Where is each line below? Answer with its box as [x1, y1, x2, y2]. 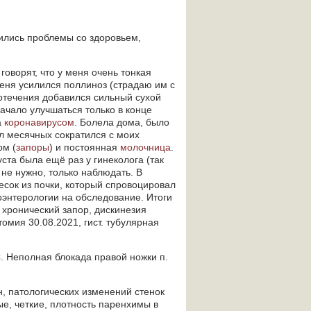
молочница [120, 142, 171, 153]
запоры [16, 142, 49, 153]
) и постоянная [49, 142, 120, 153]
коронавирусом [4, 117, 74, 128]
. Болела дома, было [74, 117, 169, 128]
